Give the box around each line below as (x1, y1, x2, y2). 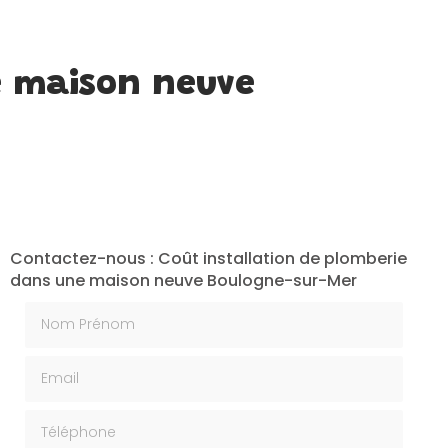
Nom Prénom (23, 299, 124, 323)
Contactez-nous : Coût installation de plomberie (9, 247, 407, 270)
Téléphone (23, 407, 108, 431)
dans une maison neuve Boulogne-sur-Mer (9, 269, 357, 292)
